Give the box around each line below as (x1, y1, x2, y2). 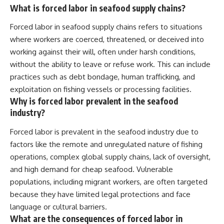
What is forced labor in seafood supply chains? (10, 2, 185, 13)
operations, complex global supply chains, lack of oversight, (10, 151, 210, 161)
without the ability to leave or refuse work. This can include (10, 59, 210, 69)
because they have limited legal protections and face (10, 189, 190, 199)
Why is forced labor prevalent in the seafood (10, 95, 178, 107)
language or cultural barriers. (10, 201, 107, 211)
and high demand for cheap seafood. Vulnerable (10, 164, 173, 174)
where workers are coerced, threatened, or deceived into (10, 34, 204, 44)
